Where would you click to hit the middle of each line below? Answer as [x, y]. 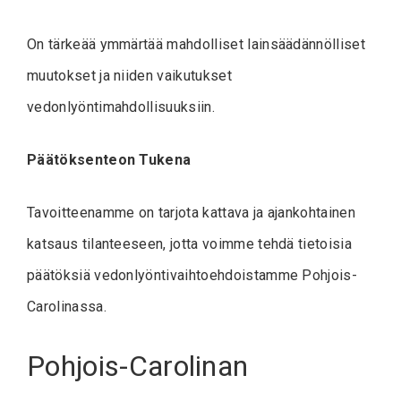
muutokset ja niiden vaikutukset [129, 75]
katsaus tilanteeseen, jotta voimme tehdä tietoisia [190, 243]
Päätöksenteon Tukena [109, 159]
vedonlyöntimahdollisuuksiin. [121, 107]
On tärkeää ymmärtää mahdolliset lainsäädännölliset [196, 44]
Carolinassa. [67, 306]
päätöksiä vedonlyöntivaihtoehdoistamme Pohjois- [192, 275]
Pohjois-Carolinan [138, 366]
